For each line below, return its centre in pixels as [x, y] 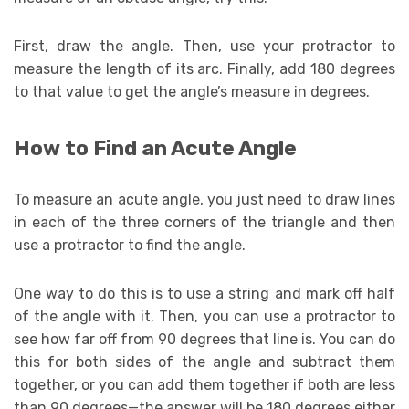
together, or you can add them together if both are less [204, 385]
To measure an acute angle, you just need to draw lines [204, 200]
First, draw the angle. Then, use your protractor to [204, 47]
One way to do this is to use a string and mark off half [204, 294]
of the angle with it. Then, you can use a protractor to [204, 317]
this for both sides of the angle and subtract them [204, 362]
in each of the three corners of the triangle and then [204, 223]
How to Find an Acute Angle [155, 149]
